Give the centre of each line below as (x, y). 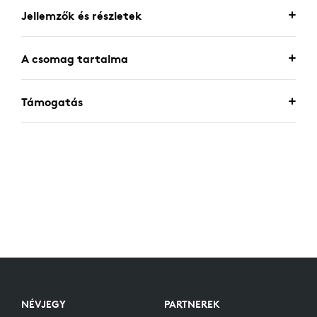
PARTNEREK (192, 304)
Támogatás (52, 102)
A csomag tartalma (75, 59)
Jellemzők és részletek (82, 16)
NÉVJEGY (44, 304)
